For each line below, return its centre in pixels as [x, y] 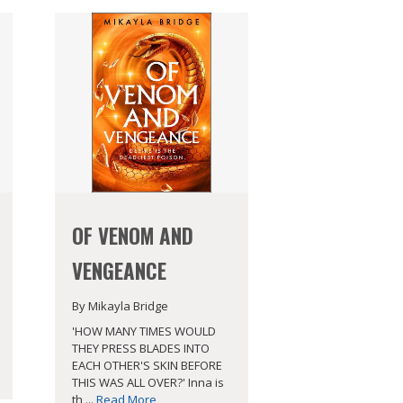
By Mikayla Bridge [120, 305]
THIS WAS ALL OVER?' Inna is [148, 383]
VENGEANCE [119, 270]
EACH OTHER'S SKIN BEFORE [147, 366]
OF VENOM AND [132, 235]
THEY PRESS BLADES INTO [140, 349]
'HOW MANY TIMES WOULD [143, 331]
